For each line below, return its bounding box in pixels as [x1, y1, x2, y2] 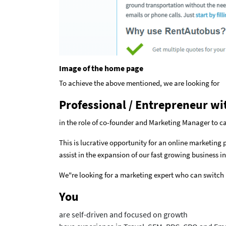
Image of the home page [59, 63, 143, 74]
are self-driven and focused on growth [59, 209, 188, 220]
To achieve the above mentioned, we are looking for [59, 78, 219, 88]
